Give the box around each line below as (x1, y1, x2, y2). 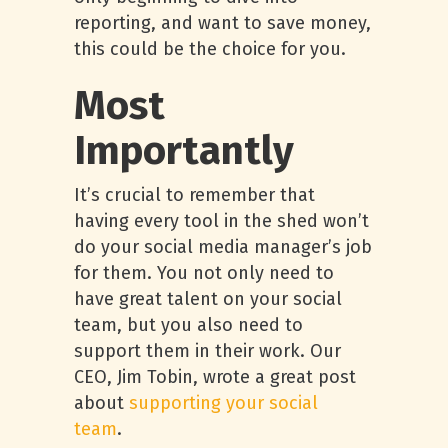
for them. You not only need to (74, 262, 334, 284)
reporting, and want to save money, (74, 12, 371, 34)
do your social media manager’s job (74, 236, 372, 258)
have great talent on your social (74, 288, 342, 310)
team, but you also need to (74, 314, 303, 336)
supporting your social (129, 392, 318, 414)
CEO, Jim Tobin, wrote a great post (74, 366, 356, 388)
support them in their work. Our (74, 340, 341, 362)
